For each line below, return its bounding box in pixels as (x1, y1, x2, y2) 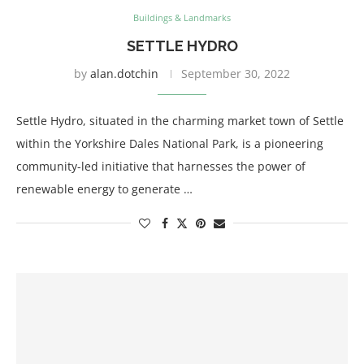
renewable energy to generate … (16, 181, 193, 197)
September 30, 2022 (181, 66, 290, 81)
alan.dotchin (90, 66, 158, 81)
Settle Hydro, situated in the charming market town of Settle (16, 113, 344, 128)
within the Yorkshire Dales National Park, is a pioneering (16, 136, 323, 151)
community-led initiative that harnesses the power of (16, 158, 305, 174)
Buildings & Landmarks (133, 11, 231, 24)
